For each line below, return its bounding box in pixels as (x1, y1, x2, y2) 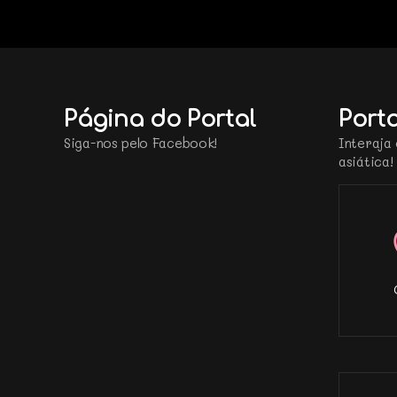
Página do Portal (64, 106, 256, 132)
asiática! (339, 152, 393, 170)
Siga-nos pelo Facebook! (64, 133, 218, 152)
